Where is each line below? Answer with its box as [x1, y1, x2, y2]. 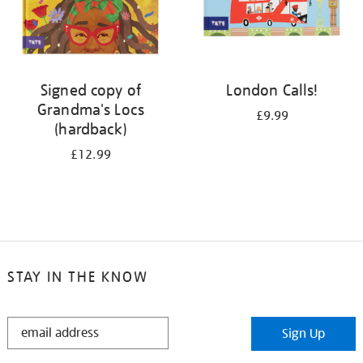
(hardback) [54, 119, 127, 139]
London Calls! [226, 80, 318, 100]
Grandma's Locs [36, 100, 145, 119]
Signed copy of [40, 80, 142, 100]
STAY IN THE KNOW [6, 267, 148, 286]
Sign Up [282, 326, 326, 342]
